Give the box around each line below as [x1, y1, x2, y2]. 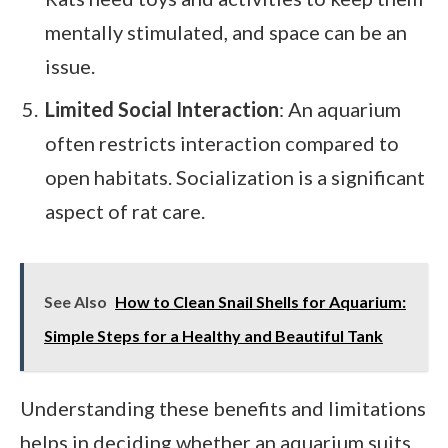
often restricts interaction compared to [45, 130, 399, 155]
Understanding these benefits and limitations [20, 395, 426, 420]
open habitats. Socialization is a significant [45, 164, 425, 189]
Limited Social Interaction [45, 96, 279, 121]
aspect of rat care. [45, 198, 205, 223]
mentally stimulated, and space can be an [45, 19, 407, 44]
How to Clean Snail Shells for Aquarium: [115, 291, 406, 311]
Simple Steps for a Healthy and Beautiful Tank [44, 325, 383, 345]
